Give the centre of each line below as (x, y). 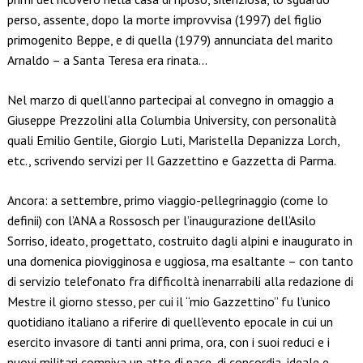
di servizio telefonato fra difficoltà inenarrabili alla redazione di (180, 282)
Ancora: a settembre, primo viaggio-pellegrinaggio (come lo (167, 201)
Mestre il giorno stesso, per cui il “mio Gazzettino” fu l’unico (169, 302)
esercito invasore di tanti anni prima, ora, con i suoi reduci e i (168, 342)
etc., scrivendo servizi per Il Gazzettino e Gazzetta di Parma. (171, 161)
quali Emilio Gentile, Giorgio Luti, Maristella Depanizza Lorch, (173, 141)
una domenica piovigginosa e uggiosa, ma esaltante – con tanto (180, 261)
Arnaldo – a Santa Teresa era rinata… (107, 60)
